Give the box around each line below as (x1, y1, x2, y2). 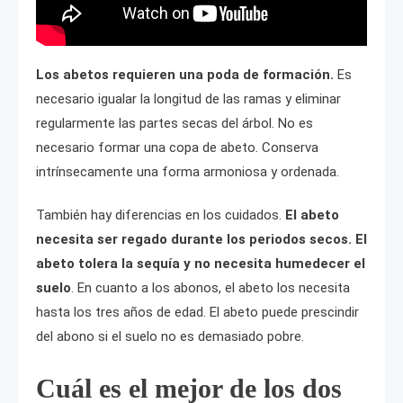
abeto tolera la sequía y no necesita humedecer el (36, 255, 365, 273)
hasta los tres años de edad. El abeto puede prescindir (36, 304, 359, 321)
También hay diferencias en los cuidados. (36, 207, 285, 224)
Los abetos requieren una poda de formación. (36, 67, 337, 84)
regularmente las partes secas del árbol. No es (36, 115, 313, 132)
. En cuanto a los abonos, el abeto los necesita (71, 280, 350, 297)
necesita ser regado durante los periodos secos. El (36, 231, 367, 248)
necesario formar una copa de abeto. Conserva (36, 139, 318, 157)
